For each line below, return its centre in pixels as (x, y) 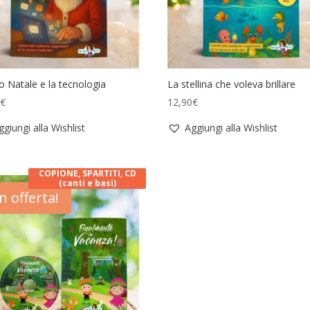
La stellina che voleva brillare (232, 84)
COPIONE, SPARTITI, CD (87, 173)
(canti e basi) (87, 183)
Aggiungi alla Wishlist (231, 128)
